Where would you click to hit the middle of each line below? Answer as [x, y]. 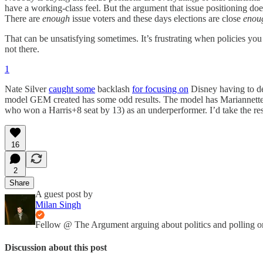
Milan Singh [58, 204]
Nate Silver [27, 89]
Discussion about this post [56, 247]
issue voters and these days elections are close [156, 18]
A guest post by [64, 194]
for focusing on [160, 89]
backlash [114, 89]
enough [56, 18]
